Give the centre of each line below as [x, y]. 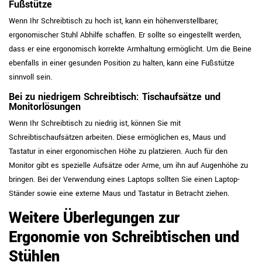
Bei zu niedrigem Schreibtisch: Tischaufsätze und [115, 97]
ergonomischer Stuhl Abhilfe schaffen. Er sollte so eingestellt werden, [125, 35]
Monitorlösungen [45, 107]
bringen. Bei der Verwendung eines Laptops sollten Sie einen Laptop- [124, 180]
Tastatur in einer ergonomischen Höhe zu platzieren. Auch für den [118, 151]
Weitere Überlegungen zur [94, 218]
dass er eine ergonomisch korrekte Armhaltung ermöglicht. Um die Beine [130, 49]
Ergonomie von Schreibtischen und [124, 237]
